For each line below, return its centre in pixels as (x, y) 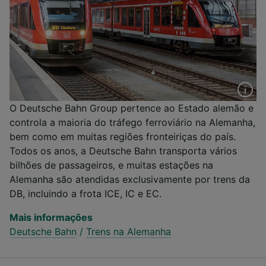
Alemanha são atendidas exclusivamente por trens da (130, 179)
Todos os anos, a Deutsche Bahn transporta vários (123, 151)
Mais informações (51, 217)
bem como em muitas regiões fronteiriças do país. (123, 136)
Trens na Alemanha (129, 231)
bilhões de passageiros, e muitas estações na (111, 165)
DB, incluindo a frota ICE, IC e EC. (85, 193)
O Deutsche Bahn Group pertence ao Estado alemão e (132, 108)
